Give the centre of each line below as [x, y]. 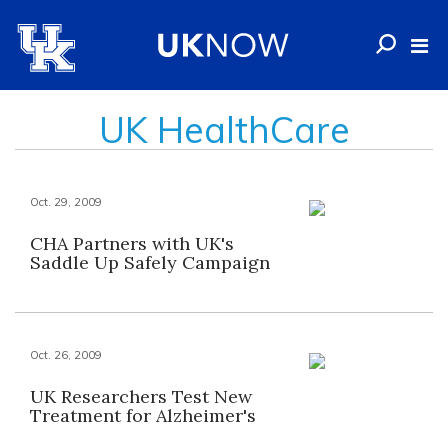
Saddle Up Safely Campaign [150, 262]
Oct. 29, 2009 [66, 202]
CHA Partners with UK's [132, 243]
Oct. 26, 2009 [66, 355]
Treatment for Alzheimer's [143, 415]
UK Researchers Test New [141, 396]
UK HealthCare [224, 129]
